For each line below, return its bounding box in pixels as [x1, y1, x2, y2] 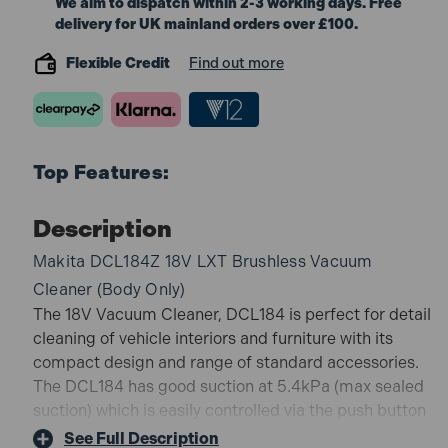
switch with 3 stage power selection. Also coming [32, 424, 398, 444]
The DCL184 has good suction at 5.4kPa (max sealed [32, 376, 424, 396]
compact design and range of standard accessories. [32, 352, 419, 372]
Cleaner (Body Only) [32, 279, 186, 299]
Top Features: [32, 160, 170, 184]
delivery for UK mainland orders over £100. [55, 14, 359, 33]
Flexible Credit [65, 53, 173, 72]
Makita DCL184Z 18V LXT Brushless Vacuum [32, 251, 373, 271]
